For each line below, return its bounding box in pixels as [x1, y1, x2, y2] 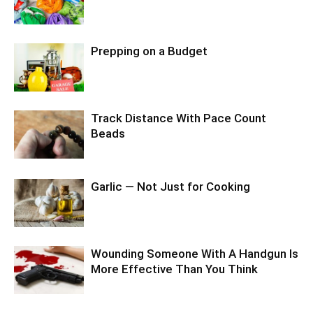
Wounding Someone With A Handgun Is [91, 247, 298, 261]
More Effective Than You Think [91, 262, 258, 277]
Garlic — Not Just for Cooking [91, 180, 250, 194]
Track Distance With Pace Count [91, 111, 266, 126]
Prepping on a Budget [91, 44, 208, 59]
